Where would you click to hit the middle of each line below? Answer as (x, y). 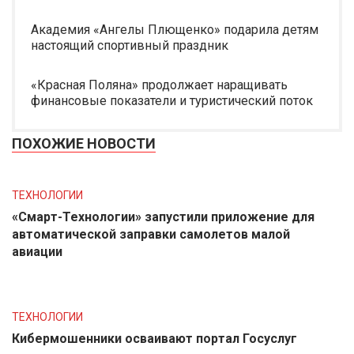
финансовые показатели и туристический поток (172, 101)
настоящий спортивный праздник (130, 45)
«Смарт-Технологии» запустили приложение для (163, 217)
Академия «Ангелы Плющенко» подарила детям (175, 30)
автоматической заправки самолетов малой (151, 234)
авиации (37, 252)
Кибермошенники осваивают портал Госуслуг (154, 339)
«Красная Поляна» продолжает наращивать (159, 85)
